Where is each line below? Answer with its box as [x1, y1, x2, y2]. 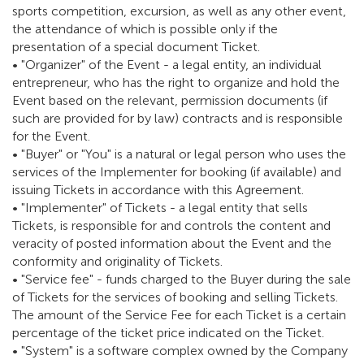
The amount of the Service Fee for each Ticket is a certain [12, 307, 346, 323]
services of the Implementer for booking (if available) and [12, 164, 341, 180]
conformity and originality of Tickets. [12, 253, 223, 270]
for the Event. [12, 128, 90, 145]
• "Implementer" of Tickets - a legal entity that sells [12, 200, 308, 216]
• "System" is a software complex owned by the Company [12, 343, 348, 359]
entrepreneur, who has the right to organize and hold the [12, 75, 340, 91]
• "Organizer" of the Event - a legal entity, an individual [12, 57, 322, 73]
